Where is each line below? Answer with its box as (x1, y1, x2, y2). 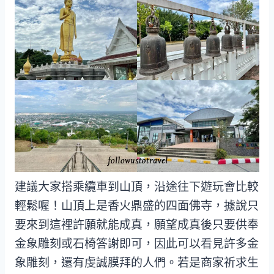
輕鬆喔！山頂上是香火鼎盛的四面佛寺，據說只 (15, 199, 259, 213)
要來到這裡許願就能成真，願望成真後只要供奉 (15, 218, 259, 232)
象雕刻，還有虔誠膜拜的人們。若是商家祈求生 (15, 256, 259, 270)
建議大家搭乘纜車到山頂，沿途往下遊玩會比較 (15, 180, 259, 194)
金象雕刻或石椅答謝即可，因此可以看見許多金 (15, 237, 259, 251)
